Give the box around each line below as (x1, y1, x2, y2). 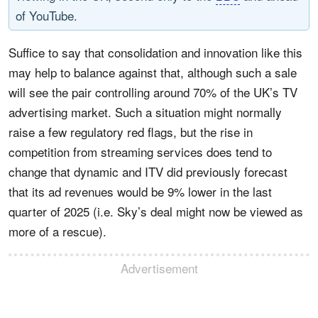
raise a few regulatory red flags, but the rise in (9, 122, 253, 141)
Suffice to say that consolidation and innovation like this (9, 43, 302, 61)
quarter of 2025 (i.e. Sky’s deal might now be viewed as (9, 202, 303, 220)
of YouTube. (16, 6, 77, 24)
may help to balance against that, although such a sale (9, 62, 297, 81)
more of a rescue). (9, 221, 106, 240)
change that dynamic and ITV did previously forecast (9, 162, 287, 180)
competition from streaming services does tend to (9, 142, 272, 160)
